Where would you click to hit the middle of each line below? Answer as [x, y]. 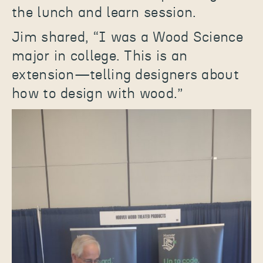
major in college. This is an [100, 56]
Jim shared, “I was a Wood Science [127, 38]
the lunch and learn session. [104, 13]
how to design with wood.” [97, 94]
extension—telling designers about [125, 75]
